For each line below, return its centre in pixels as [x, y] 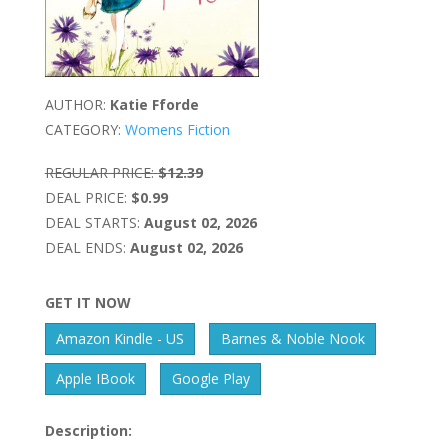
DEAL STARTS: [92, 223]
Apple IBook [96, 379]
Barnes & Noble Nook [292, 339]
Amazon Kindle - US [120, 339]
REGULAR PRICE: [99, 173]
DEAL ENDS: [85, 248]
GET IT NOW [87, 303]
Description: [88, 431]
